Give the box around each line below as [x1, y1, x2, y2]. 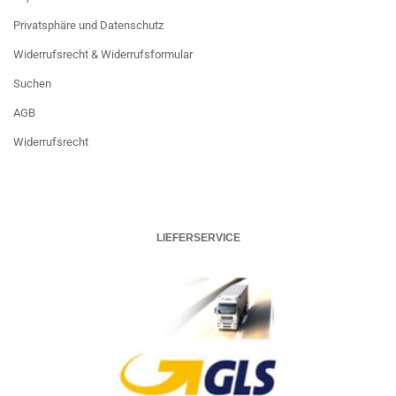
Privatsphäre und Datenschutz [13, 19, 164, 32]
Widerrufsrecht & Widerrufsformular [13, 48, 193, 61]
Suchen [13, 77, 51, 90]
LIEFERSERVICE [156, 232, 240, 244]
